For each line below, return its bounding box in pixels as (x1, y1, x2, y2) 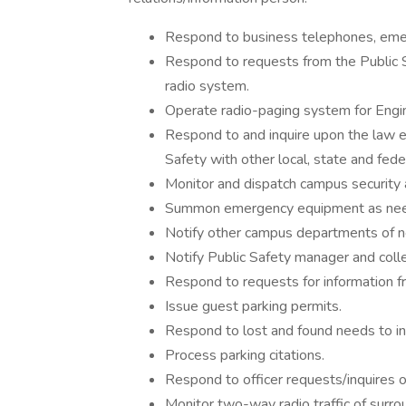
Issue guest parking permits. (165, 296, 342, 316)
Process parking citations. (165, 345, 324, 365)
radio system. (165, 76, 249, 96)
